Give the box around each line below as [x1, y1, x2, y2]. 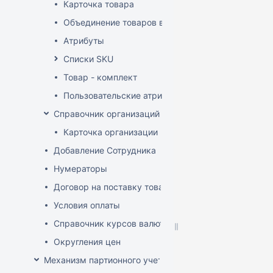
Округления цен [54, 236, 121, 247]
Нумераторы [54, 163, 107, 174]
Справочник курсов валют [54, 218, 164, 229]
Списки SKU [63, 54, 113, 64]
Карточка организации [63, 127, 158, 137]
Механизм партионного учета [44, 255, 167, 265]
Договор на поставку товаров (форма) [54, 182, 215, 192]
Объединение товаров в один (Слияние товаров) [63, 17, 267, 27]
